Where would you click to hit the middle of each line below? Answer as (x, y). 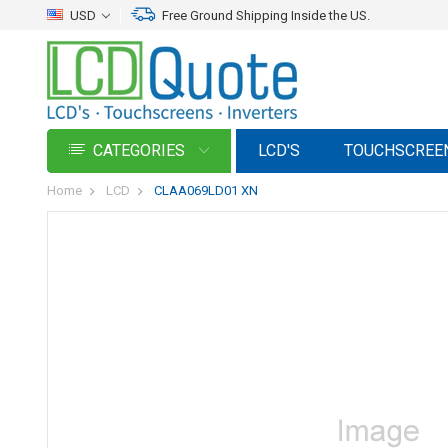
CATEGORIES (141, 150)
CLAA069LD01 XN (206, 190)
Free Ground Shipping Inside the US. (266, 15)
